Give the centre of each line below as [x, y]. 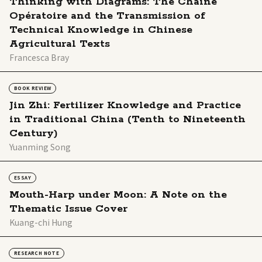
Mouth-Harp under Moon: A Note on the [118, 194]
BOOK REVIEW [33, 88]
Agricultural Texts [60, 44]
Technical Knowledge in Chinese [101, 30]
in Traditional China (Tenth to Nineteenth [127, 119]
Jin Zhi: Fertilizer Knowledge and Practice [125, 105]
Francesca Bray [39, 57]
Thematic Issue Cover [68, 208]
